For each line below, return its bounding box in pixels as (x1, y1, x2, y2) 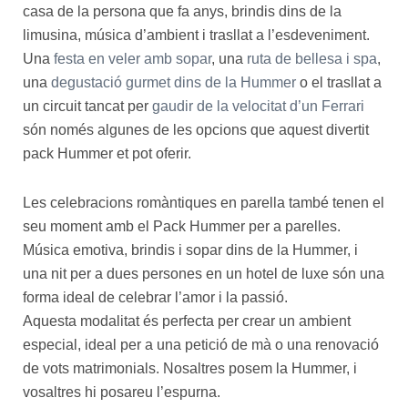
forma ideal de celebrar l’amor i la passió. (23, 289, 288, 305)
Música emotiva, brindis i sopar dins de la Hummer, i (23, 241, 358, 258)
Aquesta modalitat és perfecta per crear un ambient (23, 312, 351, 329)
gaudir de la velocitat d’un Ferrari (152, 97, 364, 114)
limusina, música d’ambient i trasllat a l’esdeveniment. (23, 26, 370, 43)
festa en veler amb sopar (54, 50, 211, 66)
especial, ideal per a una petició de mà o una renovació (23, 336, 379, 352)
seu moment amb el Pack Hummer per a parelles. (23, 218, 341, 234)
